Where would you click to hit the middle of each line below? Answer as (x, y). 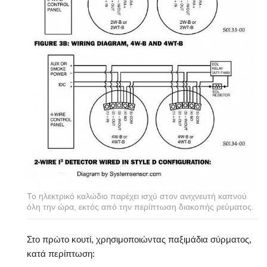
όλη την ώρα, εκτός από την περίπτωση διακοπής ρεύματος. (140, 207)
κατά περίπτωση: (61, 254)
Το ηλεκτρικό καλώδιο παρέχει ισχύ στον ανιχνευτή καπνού (137, 197)
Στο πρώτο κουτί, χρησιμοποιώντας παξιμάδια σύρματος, (139, 240)
